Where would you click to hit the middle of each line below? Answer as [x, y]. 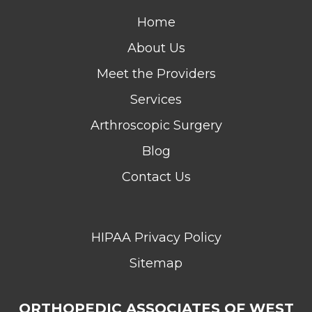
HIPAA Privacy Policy [156, 238]
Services [156, 100]
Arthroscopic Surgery [156, 126]
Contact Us [156, 177]
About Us [156, 48]
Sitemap [156, 264]
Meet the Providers [156, 74]
